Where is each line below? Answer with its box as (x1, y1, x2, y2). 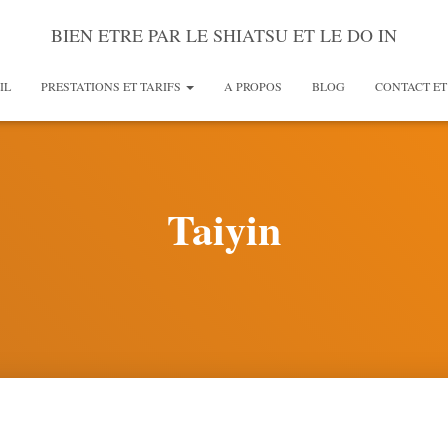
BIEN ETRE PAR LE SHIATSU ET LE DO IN (51, 23, 397, 47)
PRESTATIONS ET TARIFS (41, 78, 184, 94)
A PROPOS (224, 78, 282, 94)
